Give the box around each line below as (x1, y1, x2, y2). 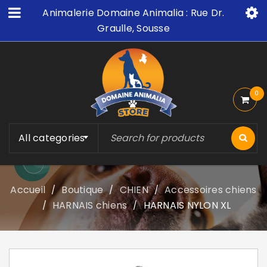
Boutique (61, 183, 104, 197)
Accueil (10, 183, 46, 197)
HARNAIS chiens (52, 198, 128, 213)
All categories (18, 131, 85, 145)
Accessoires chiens (164, 183, 257, 197)
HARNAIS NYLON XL (143, 198, 231, 213)
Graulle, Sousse (97, 21, 170, 35)
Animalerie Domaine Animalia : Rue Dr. (42, 6, 225, 20)
